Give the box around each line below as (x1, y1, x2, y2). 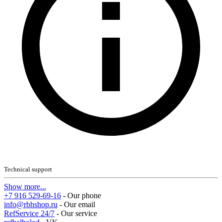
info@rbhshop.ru (4, 200, 57, 209)
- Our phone (63, 191, 101, 200)
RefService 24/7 (4, 209, 55, 218)
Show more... (4, 182, 46, 191)
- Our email (59, 200, 95, 209)
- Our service (56, 209, 97, 218)
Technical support (4, 166, 52, 173)
